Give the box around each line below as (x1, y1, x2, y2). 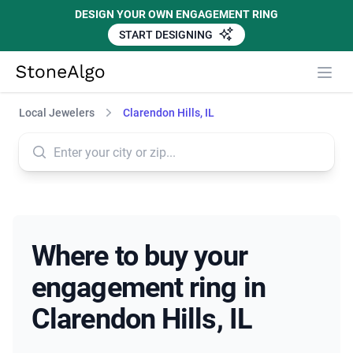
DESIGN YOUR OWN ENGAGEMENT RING (75, 8, 278, 20)
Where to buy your (32, 240, 247, 273)
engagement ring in (32, 271, 266, 305)
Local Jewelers (19, 106, 95, 120)
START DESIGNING (119, 28, 215, 41)
